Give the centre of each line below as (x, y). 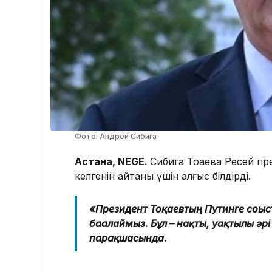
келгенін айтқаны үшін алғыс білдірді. (163, 176)
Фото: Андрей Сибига (116, 137)
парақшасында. (128, 238)
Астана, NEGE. (112, 162)
